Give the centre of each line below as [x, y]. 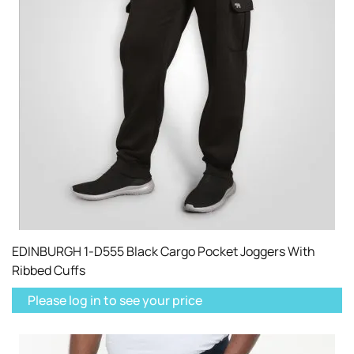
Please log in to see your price [115, 300]
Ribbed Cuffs [49, 270]
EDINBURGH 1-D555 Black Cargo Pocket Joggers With [164, 251]
